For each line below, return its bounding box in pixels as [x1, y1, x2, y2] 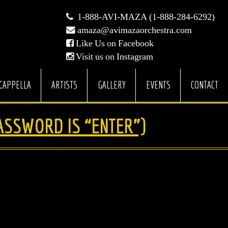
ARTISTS [51, 79, 77, 91]
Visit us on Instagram [76, 52, 154, 61]
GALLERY [97, 79, 126, 91]
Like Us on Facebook [76, 39, 154, 48]
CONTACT [190, 79, 218, 91]
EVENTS [146, 79, 170, 91]
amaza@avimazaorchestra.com [77, 25, 192, 35]
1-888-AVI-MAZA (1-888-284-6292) [73, 12, 215, 21]
